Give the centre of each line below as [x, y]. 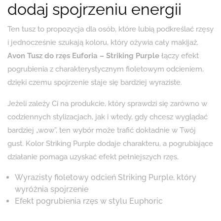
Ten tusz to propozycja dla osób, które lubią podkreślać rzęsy [110, 29]
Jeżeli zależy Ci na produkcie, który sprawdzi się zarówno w [107, 104]
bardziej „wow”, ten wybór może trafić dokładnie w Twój [102, 130]
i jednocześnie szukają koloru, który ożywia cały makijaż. [103, 43]
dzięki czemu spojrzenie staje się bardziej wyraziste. [95, 83]
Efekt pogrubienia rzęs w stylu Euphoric [89, 201]
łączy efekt [179, 56]
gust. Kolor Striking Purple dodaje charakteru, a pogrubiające [110, 144]
